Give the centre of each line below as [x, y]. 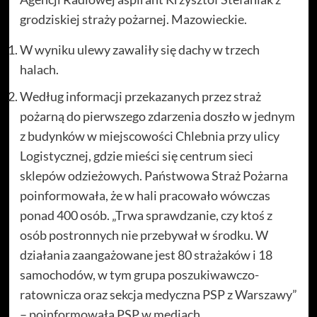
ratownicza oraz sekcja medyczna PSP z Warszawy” [158, 294]
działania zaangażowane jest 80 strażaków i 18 [146, 255]
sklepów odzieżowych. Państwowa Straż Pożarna [154, 175]
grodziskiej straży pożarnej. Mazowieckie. [133, 19]
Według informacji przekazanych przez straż [140, 96]
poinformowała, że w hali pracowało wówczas [145, 195]
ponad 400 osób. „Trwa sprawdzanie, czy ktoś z [146, 215]
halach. [39, 69]
